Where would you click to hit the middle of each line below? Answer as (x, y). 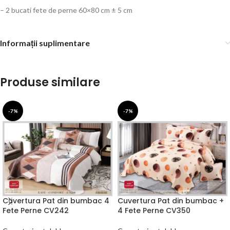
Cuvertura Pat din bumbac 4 (56, 201)
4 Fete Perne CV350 (154, 211)
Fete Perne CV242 (36, 211)
